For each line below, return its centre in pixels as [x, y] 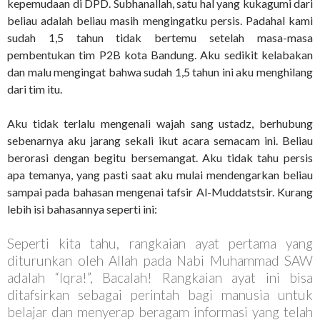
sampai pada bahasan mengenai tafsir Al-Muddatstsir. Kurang [160, 192]
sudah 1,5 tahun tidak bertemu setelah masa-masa [160, 37]
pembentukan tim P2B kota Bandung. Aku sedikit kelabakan [160, 55]
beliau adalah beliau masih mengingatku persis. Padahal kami [160, 20]
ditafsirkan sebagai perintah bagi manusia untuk [160, 295]
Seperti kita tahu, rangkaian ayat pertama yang [160, 243]
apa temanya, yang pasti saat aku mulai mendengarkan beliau [160, 175]
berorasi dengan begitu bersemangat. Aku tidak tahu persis [160, 157]
